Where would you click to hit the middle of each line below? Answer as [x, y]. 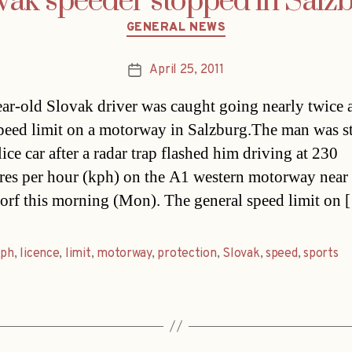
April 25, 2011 [187, 70]
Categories [209, 21]
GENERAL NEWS [176, 28]
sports [321, 253]
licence [40, 253]
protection [187, 253]
